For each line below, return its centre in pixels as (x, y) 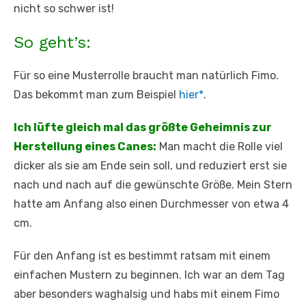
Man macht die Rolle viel (220, 147)
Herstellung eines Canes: (85, 147)
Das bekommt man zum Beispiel (96, 95)
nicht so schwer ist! (64, 9)
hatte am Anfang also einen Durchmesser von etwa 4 (151, 204)
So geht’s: (52, 43)
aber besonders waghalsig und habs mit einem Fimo (147, 294)
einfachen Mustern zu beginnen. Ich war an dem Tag (149, 275)
